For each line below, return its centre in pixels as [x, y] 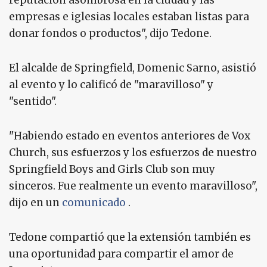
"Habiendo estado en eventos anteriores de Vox [130, 136]
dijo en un [35, 203]
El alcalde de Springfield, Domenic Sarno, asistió [133, 68]
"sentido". [33, 102]
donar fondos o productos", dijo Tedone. [110, 34]
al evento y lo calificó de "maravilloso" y [111, 85]
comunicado [94, 203]
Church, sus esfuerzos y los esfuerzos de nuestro [133, 153]
